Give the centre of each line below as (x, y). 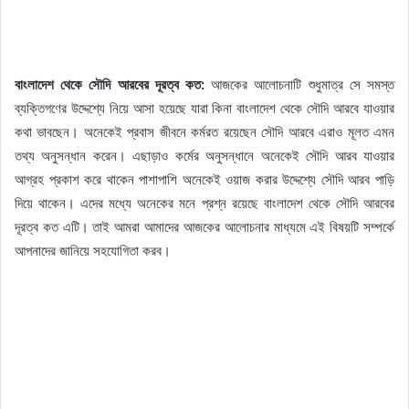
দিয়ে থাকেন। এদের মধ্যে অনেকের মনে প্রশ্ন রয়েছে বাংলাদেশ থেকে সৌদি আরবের (204, 204)
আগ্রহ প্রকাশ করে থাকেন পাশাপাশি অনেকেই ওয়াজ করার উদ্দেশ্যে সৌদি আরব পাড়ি (204, 180)
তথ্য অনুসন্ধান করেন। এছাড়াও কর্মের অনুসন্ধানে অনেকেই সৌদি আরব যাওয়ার (204, 156)
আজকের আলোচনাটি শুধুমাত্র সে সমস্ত (299, 85)
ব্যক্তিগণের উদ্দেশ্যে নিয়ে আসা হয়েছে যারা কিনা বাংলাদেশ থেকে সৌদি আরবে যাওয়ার (204, 109)
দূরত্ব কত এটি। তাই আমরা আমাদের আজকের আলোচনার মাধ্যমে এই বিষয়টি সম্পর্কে (204, 227)
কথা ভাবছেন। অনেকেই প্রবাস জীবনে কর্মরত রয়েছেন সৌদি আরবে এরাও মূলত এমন (204, 132)
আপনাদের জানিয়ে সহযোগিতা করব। (93, 251)
